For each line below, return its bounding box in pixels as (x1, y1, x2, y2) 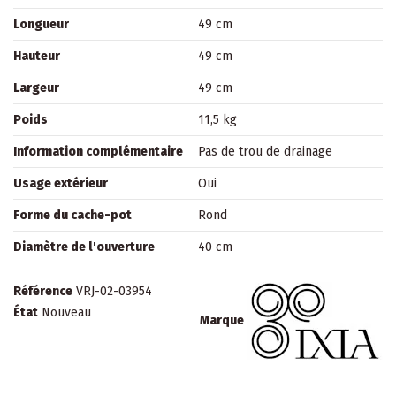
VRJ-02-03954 (76, 284, 152, 299)
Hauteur (13, 49, 60, 64)
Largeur (13, 80, 59, 95)
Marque (200, 312, 244, 328)
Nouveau (42, 304, 91, 320)
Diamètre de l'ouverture (13, 240, 155, 255)
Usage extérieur (13, 176, 108, 191)
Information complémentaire (13, 144, 183, 159)
